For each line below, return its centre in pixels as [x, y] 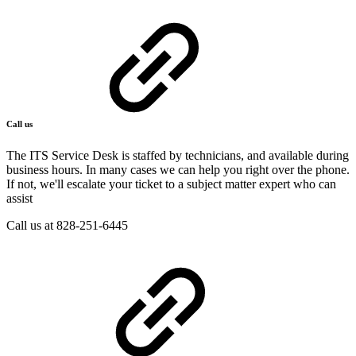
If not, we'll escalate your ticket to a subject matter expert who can [171, 184]
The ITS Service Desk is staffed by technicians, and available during [178, 156]
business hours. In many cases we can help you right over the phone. [178, 170]
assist [19, 199]
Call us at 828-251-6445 [67, 226]
